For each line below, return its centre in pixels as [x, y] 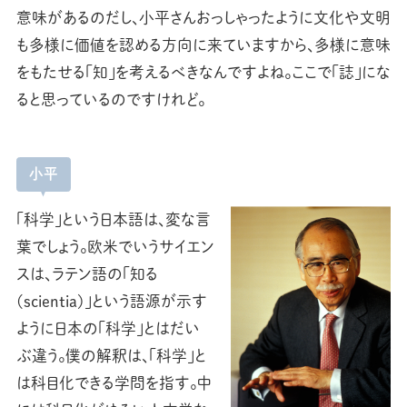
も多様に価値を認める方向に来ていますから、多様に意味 [203, 45]
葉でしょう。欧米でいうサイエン [115, 247]
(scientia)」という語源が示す [111, 302]
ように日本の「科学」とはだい [108, 329]
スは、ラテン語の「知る [87, 274]
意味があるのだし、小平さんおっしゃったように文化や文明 [203, 18]
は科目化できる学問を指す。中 [113, 383]
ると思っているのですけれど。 [110, 99]
